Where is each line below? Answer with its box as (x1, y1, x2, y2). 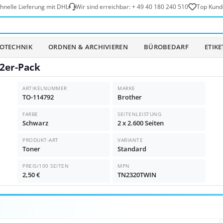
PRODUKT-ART (22, 136, 59, 143)
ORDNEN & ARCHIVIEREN (48, 42, 128, 52)
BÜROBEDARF (143, 42, 189, 52)
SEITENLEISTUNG (117, 110, 162, 117)
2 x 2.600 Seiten (117, 118, 164, 127)
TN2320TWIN (117, 170, 157, 179)
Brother (117, 92, 142, 102)
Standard (117, 144, 147, 153)
